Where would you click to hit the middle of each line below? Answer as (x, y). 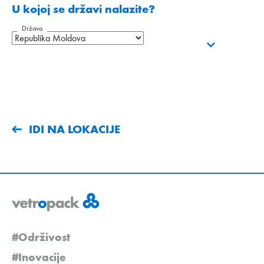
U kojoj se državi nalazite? (83, 9)
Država (32, 29)
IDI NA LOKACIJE (75, 129)
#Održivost (41, 237)
